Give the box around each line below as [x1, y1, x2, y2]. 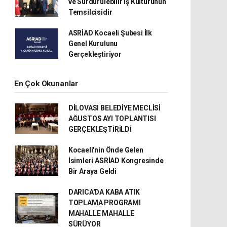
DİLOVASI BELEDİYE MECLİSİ [68, 103, 161, 112]
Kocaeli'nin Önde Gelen [68, 145, 143, 154]
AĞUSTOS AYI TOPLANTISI [68, 114, 156, 123]
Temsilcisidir [68, 8, 112, 16]
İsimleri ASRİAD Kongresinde [68, 156, 164, 165]
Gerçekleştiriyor [68, 50, 122, 58]
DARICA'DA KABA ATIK [68, 187, 140, 196]
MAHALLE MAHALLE [68, 209, 134, 217]
